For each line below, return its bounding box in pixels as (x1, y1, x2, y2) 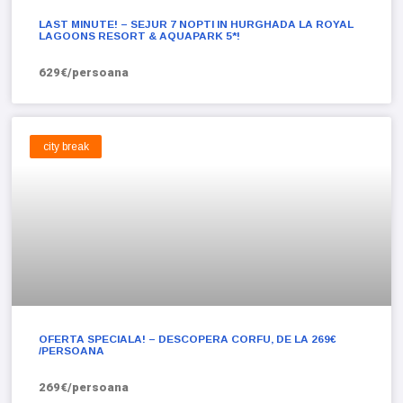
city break (42, 139, 89, 153)
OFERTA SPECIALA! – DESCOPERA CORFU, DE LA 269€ (39, 333, 337, 346)
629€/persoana (39, 65, 130, 79)
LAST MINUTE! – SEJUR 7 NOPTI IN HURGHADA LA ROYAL (39, 17, 354, 31)
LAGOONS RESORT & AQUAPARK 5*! (39, 29, 241, 42)
